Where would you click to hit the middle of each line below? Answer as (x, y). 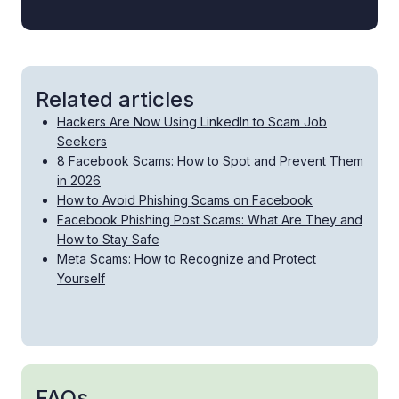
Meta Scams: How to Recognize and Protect (187, 259)
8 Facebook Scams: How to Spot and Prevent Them (210, 161)
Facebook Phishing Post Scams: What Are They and (210, 220)
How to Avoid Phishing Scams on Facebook (185, 200)
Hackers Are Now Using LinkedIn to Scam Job (192, 122)
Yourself (81, 279)
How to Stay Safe (108, 240)
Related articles (115, 100)
